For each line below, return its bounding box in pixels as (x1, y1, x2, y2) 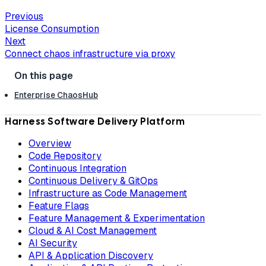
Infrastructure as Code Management (28, 187, 187, 200)
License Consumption (5, 22, 99, 35)
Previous (5, 9, 43, 23)
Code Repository (28, 150, 102, 163)
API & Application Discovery (28, 249, 153, 262)
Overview (28, 137, 71, 150)
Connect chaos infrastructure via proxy (5, 47, 175, 60)
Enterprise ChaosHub (14, 90, 98, 101)
